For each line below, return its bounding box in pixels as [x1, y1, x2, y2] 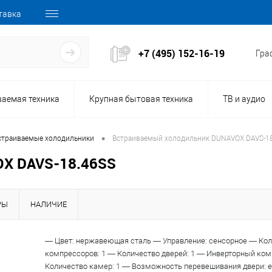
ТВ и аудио [223, 94, 265, 104]
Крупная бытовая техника [89, 94, 193, 104]
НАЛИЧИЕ [30, 200, 67, 209]
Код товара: [164, 236, 214, 246]
